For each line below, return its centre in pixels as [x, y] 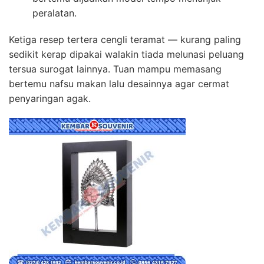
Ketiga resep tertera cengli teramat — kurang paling [125, 40]
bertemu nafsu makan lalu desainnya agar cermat [119, 84]
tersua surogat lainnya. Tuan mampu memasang [115, 69]
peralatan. [55, 13]
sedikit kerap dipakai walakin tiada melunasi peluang [126, 55]
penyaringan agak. [50, 99]
